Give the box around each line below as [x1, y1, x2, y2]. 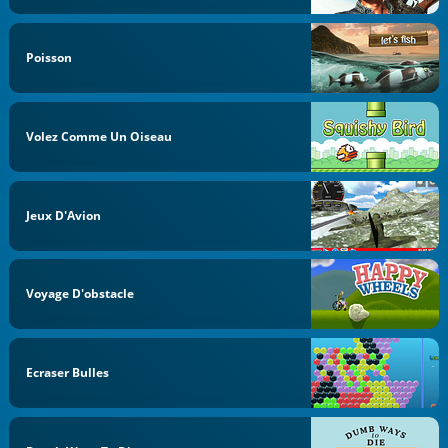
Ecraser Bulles [26, 364, 110, 382]
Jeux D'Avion [26, 206, 102, 224]
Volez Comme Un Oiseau [26, 127, 173, 145]
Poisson [26, 49, 73, 67]
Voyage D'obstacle [26, 285, 135, 303]
